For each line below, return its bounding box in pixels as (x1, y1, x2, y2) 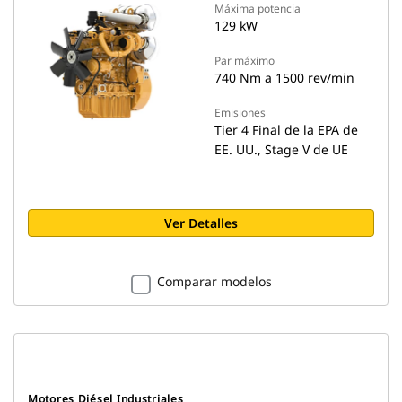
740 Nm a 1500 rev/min (214, 69, 354, 86)
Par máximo (214, 53, 275, 68)
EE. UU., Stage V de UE (214, 141, 348, 158)
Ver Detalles (164, 214, 238, 232)
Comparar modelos (156, 273, 272, 290)
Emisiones (214, 105, 266, 120)
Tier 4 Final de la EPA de (214, 121, 358, 138)
